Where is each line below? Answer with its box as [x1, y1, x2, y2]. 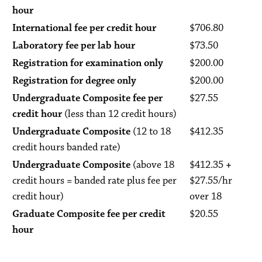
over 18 [189, 190, 222, 203]
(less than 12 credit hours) [62, 108, 184, 120]
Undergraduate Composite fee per [12, 92, 163, 105]
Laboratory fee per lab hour [12, 39, 137, 52]
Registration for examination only [12, 57, 163, 70]
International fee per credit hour [12, 22, 156, 35]
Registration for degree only [12, 74, 136, 87]
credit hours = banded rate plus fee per [12, 174, 177, 187]
